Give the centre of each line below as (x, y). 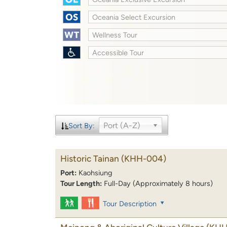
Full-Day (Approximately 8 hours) (158, 183)
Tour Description (130, 204)
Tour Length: (81, 183)
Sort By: (81, 125)
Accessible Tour (118, 52)
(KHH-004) (144, 158)
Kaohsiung (95, 173)
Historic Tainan (90, 158)
